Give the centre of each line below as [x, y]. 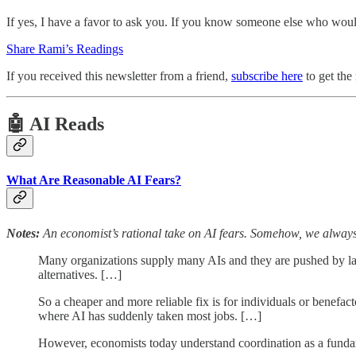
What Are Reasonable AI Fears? [94, 180]
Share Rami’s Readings [65, 49]
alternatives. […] [80, 274]
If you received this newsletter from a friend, [119, 76]
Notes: [23, 233]
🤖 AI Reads [55, 124]
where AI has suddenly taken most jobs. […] [150, 315]
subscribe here [267, 76]
